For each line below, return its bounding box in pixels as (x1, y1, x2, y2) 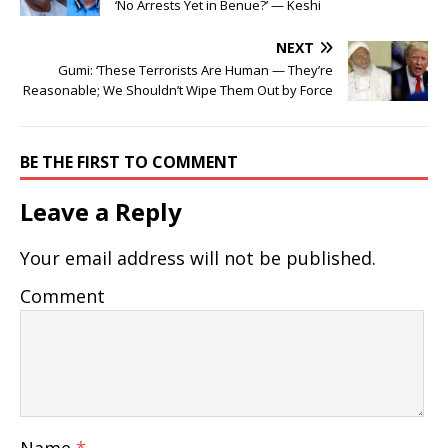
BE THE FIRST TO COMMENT (20, 151, 238, 174)
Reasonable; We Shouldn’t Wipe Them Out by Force (23, 81, 333, 100)
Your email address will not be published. (20, 246, 376, 271)
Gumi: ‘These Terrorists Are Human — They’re (58, 61, 333, 80)
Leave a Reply (20, 195, 182, 229)
